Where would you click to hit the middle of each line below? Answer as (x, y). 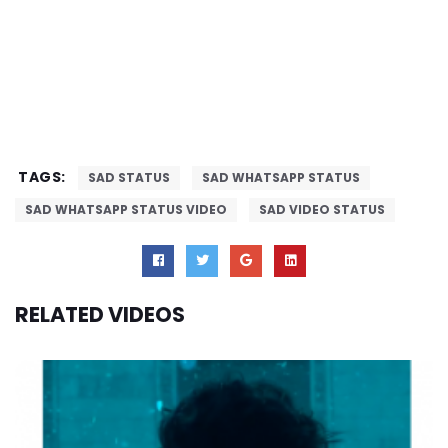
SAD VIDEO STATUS (322, 209)
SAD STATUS (128, 177)
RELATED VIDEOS (100, 314)
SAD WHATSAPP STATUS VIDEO (126, 209)
